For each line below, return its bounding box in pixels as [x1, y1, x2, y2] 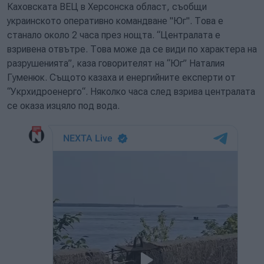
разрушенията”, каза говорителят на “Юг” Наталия [7, 58, 225, 69]
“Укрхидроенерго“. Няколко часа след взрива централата [7, 86, 255, 97]
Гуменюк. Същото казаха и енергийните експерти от [7, 72, 236, 83]
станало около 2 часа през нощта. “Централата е [7, 29, 220, 41]
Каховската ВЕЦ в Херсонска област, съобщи [7, 1, 207, 12]
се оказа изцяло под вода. [7, 100, 120, 111]
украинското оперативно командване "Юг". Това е [7, 15, 223, 27]
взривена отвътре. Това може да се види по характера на [7, 44, 257, 55]
